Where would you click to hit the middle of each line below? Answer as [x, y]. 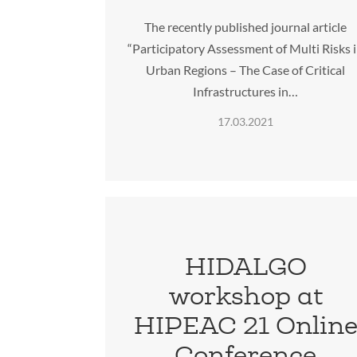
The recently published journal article [246, 26]
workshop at [245, 296]
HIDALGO [245, 267]
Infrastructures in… [246, 91]
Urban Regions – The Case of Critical [246, 69]
